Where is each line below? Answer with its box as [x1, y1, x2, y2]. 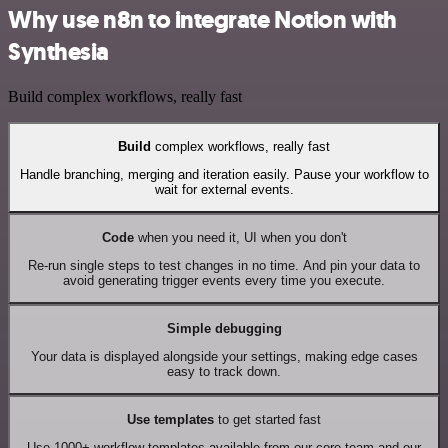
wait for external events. [154, 181, 294, 197]
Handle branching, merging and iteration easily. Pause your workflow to [19, 166, 429, 182]
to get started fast [214, 411, 321, 427]
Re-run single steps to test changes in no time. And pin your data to [28, 257, 420, 273]
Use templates [127, 411, 214, 427]
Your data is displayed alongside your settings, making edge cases [30, 348, 418, 364]
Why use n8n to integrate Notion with [8, 4, 397, 37]
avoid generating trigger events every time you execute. [63, 272, 385, 288]
